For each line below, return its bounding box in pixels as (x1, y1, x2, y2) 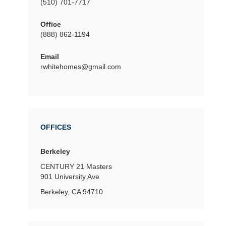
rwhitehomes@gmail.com (40, 62, 121, 71)
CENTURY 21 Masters (40, 162, 112, 171)
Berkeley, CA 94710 (40, 187, 103, 196)
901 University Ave (40, 172, 99, 181)
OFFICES (40, 123, 71, 131)
